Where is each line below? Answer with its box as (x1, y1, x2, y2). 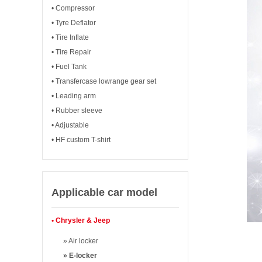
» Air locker (63, 237, 98, 245)
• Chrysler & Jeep (51, 216, 110, 225)
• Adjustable (51, 121, 89, 129)
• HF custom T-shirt (51, 136, 111, 144)
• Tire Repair (51, 48, 91, 56)
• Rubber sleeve (51, 106, 102, 115)
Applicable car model (51, 187, 157, 198)
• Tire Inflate (51, 33, 89, 42)
